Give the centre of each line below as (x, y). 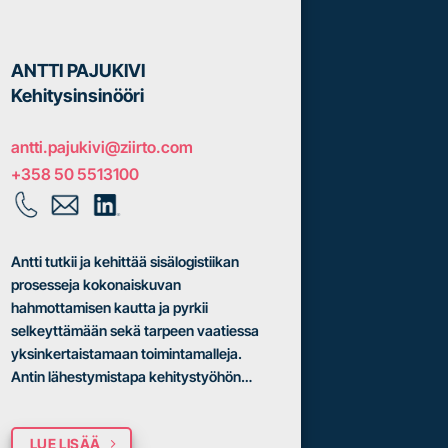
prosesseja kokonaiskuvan (96, 284)
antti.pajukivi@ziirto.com (102, 147)
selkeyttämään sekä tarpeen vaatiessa (135, 330)
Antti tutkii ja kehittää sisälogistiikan (125, 261)
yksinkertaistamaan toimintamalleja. (126, 353)
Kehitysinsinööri (77, 96)
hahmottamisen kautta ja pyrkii (109, 307)
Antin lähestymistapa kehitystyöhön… (131, 376)
